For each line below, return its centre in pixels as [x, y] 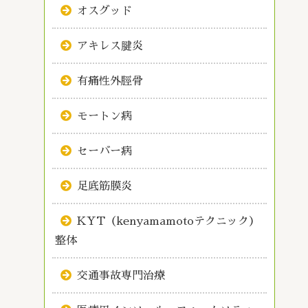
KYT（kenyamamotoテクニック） [169, 222]
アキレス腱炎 [110, 46]
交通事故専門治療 [121, 276]
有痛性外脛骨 [110, 81]
